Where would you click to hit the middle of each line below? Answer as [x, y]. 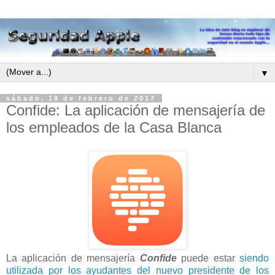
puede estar [208, 258]
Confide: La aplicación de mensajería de [136, 110]
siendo [254, 258]
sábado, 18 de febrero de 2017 [81, 99]
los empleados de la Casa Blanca [114, 128]
